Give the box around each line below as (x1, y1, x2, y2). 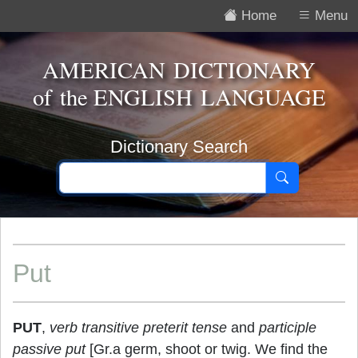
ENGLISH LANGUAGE (93, 82, 326, 112)
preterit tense (143, 320, 227, 336)
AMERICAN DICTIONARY (42, 54, 316, 85)
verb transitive (50, 320, 139, 336)
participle (259, 320, 316, 336)
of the (32, 82, 93, 112)
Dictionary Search (110, 137, 248, 157)
